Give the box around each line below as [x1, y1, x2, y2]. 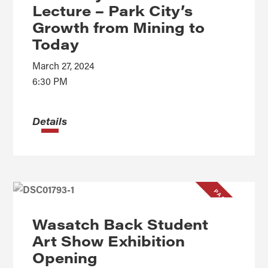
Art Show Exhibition [32, 230, 185, 250]
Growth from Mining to [32, 17, 205, 36]
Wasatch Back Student [32, 214, 209, 233]
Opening [32, 247, 98, 267]
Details [32, 114, 68, 127]
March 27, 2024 [32, 59, 95, 72]
